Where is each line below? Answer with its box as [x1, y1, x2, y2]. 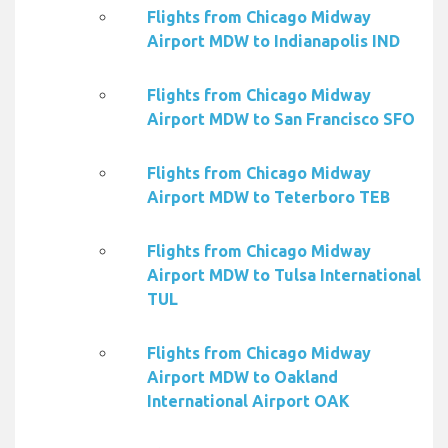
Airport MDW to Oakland [147, 368, 338, 387]
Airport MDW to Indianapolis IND [147, 32, 400, 51]
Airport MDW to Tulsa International [147, 266, 421, 285]
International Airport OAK [147, 392, 350, 411]
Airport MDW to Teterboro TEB [147, 188, 390, 207]
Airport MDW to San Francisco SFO [147, 110, 415, 129]
